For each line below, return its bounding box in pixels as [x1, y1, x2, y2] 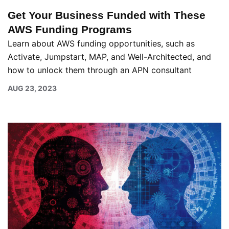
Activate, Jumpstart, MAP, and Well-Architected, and [8, 51, 211, 62]
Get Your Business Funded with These [8, 9, 205, 21]
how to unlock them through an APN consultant [8, 64, 192, 75]
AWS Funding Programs [8, 23, 132, 35]
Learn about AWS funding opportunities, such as [8, 38, 195, 49]
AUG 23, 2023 [8, 83, 57, 93]
